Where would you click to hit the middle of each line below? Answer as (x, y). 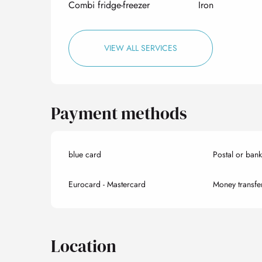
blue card (85, 154)
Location (84, 246)
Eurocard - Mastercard (107, 184)
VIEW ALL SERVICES (141, 48)
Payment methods (119, 113)
